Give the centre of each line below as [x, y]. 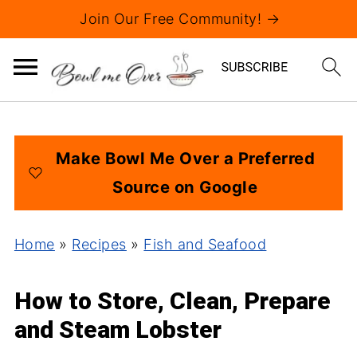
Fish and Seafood [205, 244]
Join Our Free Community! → [180, 19]
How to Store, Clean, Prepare [172, 301]
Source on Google [185, 187]
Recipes [99, 244]
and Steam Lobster [118, 330]
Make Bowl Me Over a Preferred [185, 158]
